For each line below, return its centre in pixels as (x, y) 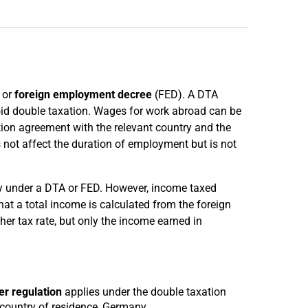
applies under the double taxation (144, 292)
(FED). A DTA (185, 95)
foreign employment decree (83, 95)
